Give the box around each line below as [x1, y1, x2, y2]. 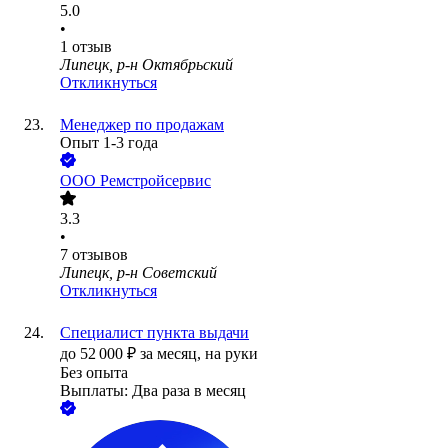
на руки [205, 345, 258, 363]
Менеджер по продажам [60, 116, 224, 134]
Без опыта [60, 364, 128, 382]
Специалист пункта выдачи [60, 324, 249, 342]
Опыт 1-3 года [60, 134, 158, 152]
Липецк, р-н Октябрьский [60, 56, 233, 74]
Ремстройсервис [100, 172, 211, 190]
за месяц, [140, 345, 205, 363]
